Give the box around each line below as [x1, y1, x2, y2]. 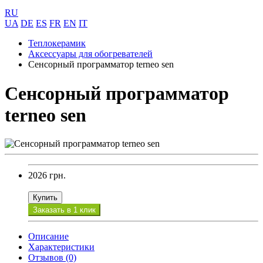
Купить [33, 193, 58, 203]
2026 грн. [28, 170, 66, 181]
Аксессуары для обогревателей [28, 49, 153, 59]
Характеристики [28, 242, 95, 252]
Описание [28, 231, 69, 242]
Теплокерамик [28, 38, 86, 49]
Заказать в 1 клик [33, 205, 96, 215]
